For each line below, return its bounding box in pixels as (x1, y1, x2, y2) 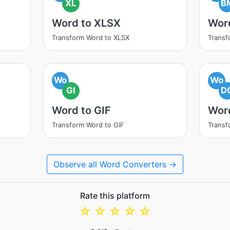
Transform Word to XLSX (51, 33, 129, 42)
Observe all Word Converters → (53, 159, 177, 169)
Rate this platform (80, 190, 150, 201)
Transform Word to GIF (51, 121, 124, 129)
